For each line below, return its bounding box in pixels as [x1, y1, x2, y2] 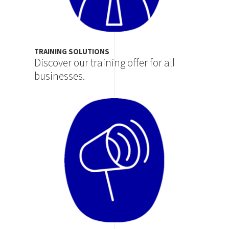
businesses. [34, 69, 85, 83]
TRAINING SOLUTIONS [34, 47, 110, 57]
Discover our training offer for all [34, 56, 175, 70]
